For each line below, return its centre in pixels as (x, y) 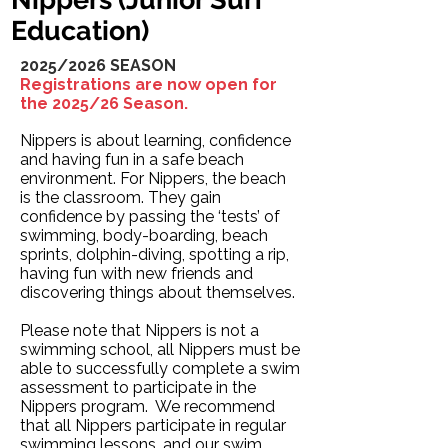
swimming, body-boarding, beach (144, 235)
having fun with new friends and (136, 273)
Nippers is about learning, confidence (155, 140)
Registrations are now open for (148, 84)
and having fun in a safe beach (132, 159)
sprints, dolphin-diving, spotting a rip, (154, 254)
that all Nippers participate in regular (153, 425)
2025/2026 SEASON (98, 65)
